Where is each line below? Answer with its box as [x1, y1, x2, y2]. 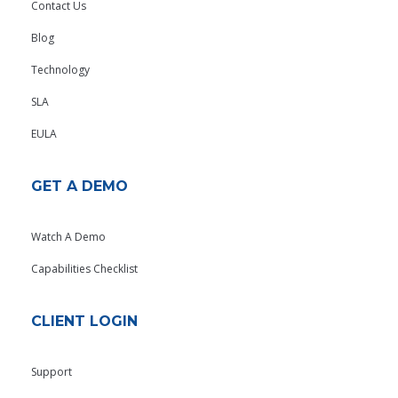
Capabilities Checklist [31, 261, 138, 277]
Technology [31, 62, 90, 78]
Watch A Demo [31, 229, 106, 245]
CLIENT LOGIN [31, 313, 138, 330]
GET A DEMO [31, 178, 128, 195]
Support [31, 364, 72, 380]
